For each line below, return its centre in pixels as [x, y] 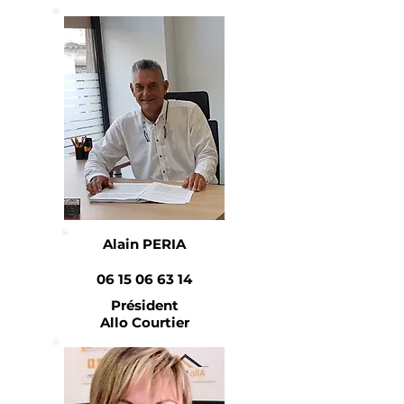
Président [144, 305]
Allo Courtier [144, 322]
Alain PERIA [144, 244]
